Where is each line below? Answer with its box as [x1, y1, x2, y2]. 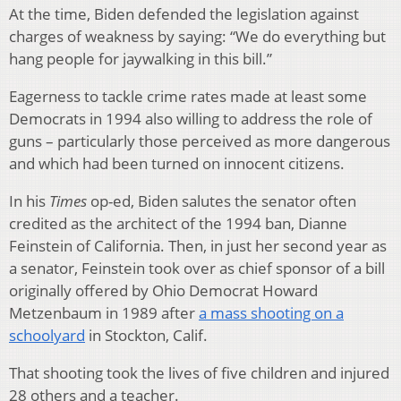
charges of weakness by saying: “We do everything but [9, 25, 386, 47]
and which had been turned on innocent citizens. [9, 152, 345, 174]
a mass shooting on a [199, 302, 344, 323]
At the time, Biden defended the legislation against [9, 3, 359, 24]
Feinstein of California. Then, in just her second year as [9, 235, 387, 256]
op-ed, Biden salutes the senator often [87, 190, 356, 211]
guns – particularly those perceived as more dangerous [9, 130, 390, 151]
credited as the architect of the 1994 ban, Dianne [9, 212, 347, 234]
